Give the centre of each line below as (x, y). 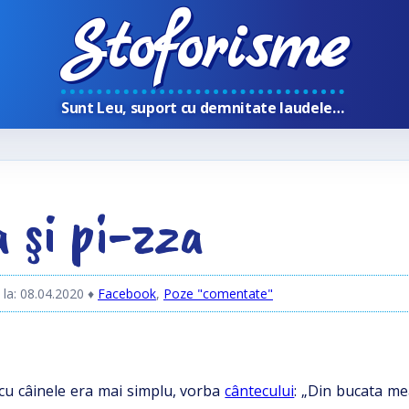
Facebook (127, 294)
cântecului (260, 391)
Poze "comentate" (218, 294)
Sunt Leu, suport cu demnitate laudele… (203, 108)
